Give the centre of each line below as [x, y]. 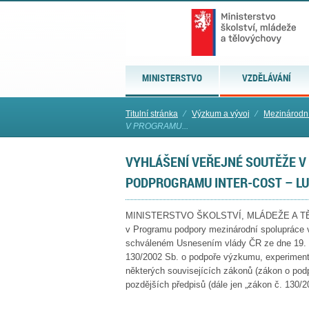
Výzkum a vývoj [221, 114]
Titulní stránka [152, 114]
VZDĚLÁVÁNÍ [267, 78]
